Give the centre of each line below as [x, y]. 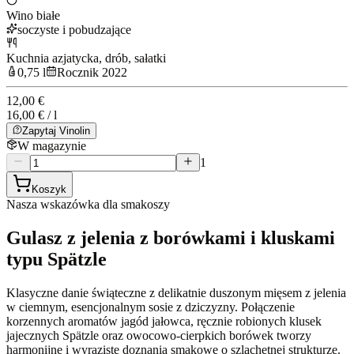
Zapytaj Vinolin [56, 130]
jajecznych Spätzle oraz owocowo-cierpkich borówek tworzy [159, 335]
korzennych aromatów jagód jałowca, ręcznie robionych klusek [164, 321]
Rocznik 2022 [92, 72]
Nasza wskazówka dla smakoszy [88, 204]
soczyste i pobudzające [74, 29]
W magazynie [52, 145]
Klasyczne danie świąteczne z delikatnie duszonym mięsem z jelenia [176, 292]
